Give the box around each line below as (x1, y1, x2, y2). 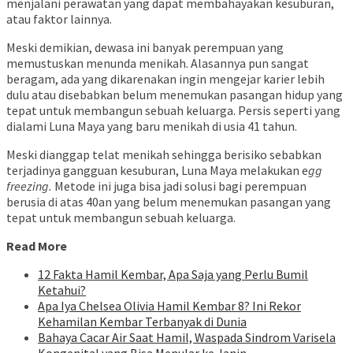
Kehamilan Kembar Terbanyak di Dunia (38, 314, 247, 330)
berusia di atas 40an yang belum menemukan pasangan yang (6, 194, 331, 210)
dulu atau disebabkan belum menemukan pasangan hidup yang (6, 87, 343, 103)
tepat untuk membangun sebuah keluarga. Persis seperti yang (6, 102, 340, 119)
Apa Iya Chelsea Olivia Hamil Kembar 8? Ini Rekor (38, 298, 301, 314)
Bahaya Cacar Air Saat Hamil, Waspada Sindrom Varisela (38, 329, 336, 346)
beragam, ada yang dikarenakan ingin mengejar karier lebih (6, 71, 325, 87)
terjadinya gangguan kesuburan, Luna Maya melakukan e (6, 162, 308, 179)
